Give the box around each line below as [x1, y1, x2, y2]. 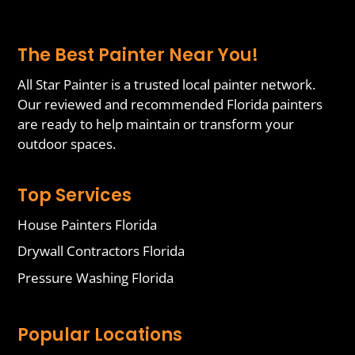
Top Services [17, 182, 132, 208]
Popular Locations [17, 323, 183, 348]
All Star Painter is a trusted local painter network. [17, 75, 316, 94]
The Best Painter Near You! [17, 43, 259, 68]
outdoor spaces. [17, 135, 116, 154]
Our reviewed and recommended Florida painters [17, 95, 323, 114]
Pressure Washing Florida [17, 268, 174, 287]
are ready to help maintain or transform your [17, 115, 295, 134]
